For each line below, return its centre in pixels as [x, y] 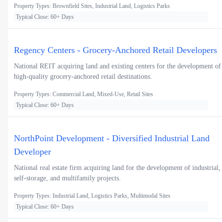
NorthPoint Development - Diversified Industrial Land [112, 139]
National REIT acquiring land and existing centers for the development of [117, 66]
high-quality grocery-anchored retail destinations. [83, 77]
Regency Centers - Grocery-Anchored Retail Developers [115, 50]
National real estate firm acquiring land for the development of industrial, [117, 168]
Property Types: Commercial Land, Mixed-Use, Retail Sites [83, 94]
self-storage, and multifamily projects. [67, 178]
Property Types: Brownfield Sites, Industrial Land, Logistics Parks [92, 6]
